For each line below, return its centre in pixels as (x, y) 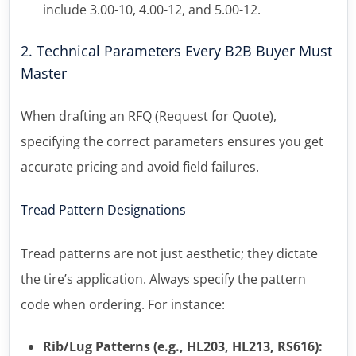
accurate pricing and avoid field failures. (139, 167)
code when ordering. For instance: (122, 304)
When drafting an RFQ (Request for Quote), (148, 116)
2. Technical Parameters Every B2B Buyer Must (176, 51)
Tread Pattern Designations (103, 210)
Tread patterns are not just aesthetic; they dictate (169, 253)
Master (43, 73)
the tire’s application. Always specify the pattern (163, 279)
